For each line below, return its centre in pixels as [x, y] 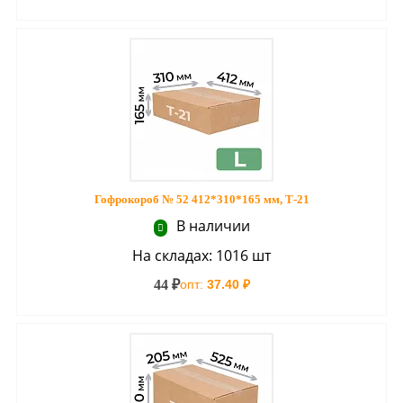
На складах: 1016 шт [201, 255]
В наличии [211, 226]
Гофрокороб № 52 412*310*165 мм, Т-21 [201, 199]
